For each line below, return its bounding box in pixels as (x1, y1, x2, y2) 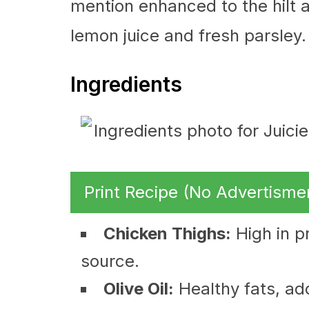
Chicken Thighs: (103, 223, 231, 243)
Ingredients (70, 72, 182, 97)
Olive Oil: (103, 279, 174, 299)
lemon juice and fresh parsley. (70, 26, 306, 46)
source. (81, 251, 139, 271)
